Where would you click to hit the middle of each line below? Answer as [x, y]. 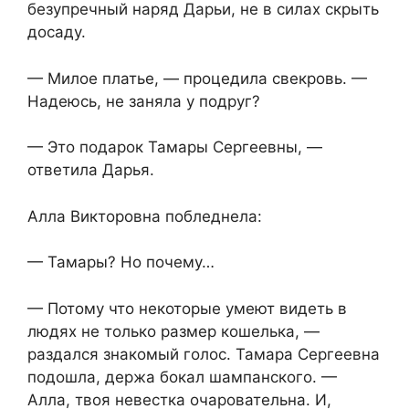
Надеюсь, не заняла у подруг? [144, 101]
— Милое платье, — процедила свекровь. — [197, 78]
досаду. [57, 32]
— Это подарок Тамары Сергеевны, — [175, 147]
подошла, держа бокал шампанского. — [182, 377]
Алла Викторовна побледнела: [145, 216]
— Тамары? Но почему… [121, 262]
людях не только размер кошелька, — [173, 331]
